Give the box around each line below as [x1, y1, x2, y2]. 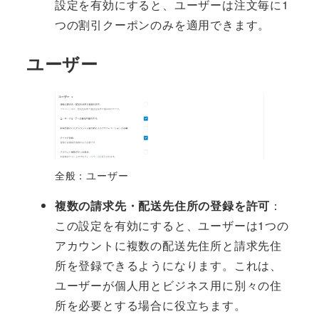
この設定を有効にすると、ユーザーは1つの [54, 217, 289, 234]
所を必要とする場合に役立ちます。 [54, 297, 246, 314]
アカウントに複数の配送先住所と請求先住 [54, 237, 282, 254]
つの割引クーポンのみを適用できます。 [54, 16, 271, 33]
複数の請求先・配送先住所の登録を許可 [54, 197, 271, 214]
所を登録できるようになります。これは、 [54, 257, 282, 274]
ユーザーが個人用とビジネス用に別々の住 [54, 277, 282, 294]
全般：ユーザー [54, 168, 129, 183]
